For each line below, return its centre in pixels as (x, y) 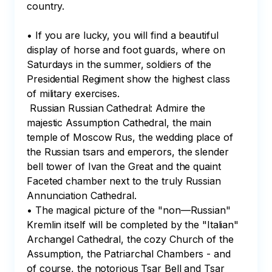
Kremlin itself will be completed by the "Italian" (134, 225)
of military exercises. (73, 93)
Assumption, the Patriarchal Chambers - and (130, 254)
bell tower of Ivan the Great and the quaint (125, 166)
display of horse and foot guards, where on (127, 50)
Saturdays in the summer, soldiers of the (121, 64)
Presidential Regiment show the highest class (130, 79)
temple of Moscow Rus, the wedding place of (131, 137)
